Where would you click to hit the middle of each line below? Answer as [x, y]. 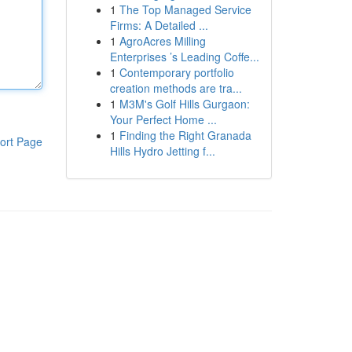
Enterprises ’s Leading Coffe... [184, 57]
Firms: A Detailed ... [159, 25]
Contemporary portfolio [176, 72]
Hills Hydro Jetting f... [162, 151]
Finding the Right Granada [185, 135]
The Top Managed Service [185, 9]
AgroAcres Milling [162, 41]
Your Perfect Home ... [163, 119]
